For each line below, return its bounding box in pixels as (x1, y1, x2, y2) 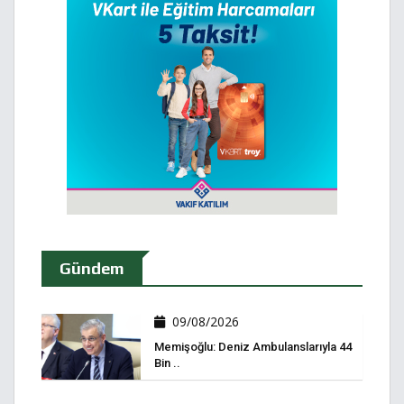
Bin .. (154, 356, 180, 371)
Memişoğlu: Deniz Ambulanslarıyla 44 (154, 340, 352, 354)
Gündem (60, 259, 124, 279)
